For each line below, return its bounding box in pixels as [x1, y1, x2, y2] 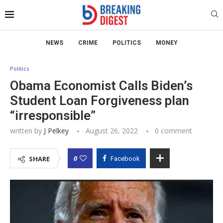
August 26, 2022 [86, 125, 138, 135]
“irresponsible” [10, 108, 96, 123]
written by [10, 125, 44, 135]
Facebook [111, 154, 140, 162]
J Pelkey [44, 125, 69, 135]
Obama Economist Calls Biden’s [10, 78, 193, 93]
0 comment [155, 125, 192, 135]
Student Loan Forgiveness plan [10, 93, 189, 108]
